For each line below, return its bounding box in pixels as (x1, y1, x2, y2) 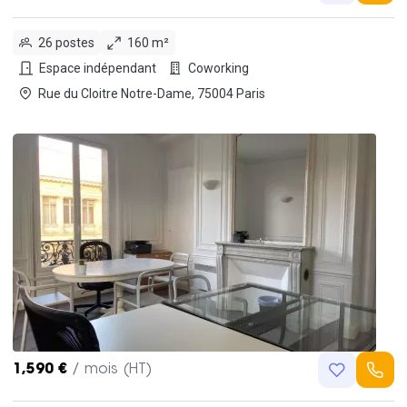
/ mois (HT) (72, 362, 152, 377)
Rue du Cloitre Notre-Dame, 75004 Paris (197, 85, 265, 101)
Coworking (188, 60, 249, 75)
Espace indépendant (39, 60, 156, 75)
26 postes (38, 35, 94, 50)
